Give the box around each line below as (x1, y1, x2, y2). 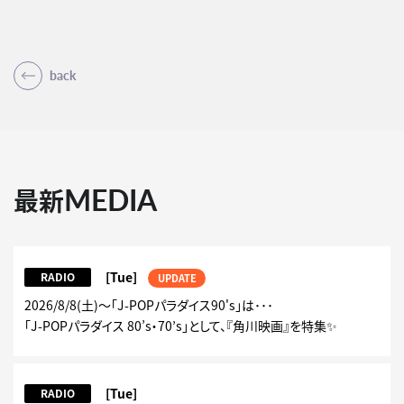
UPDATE (157, 270, 197, 286)
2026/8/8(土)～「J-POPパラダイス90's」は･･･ (24, 295, 273, 314)
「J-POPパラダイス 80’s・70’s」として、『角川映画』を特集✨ (24, 316, 337, 335)
